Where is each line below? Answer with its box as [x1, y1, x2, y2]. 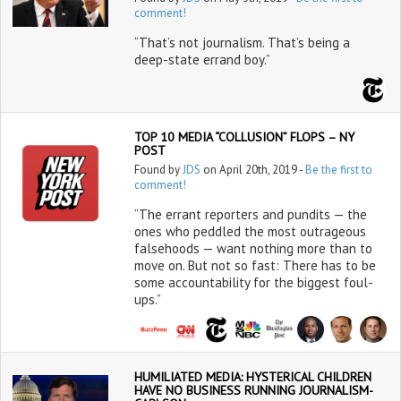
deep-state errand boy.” [133, 51, 270, 68]
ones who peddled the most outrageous [133, 223, 366, 240]
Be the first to [304, 162, 372, 177]
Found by [133, 162, 183, 177]
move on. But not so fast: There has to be [133, 257, 376, 274]
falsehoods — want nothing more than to [133, 240, 372, 257]
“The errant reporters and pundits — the [133, 206, 367, 223]
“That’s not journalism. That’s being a [133, 34, 350, 51]
